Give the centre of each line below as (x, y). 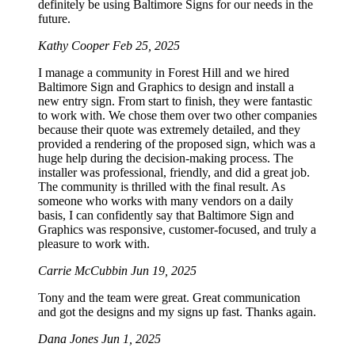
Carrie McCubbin (84, 270)
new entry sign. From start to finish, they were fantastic (175, 101)
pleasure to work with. (94, 243)
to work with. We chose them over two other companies (177, 115)
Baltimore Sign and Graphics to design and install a (166, 86)
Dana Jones (70, 338)
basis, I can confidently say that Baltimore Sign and (166, 215)
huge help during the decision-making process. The (166, 158)
